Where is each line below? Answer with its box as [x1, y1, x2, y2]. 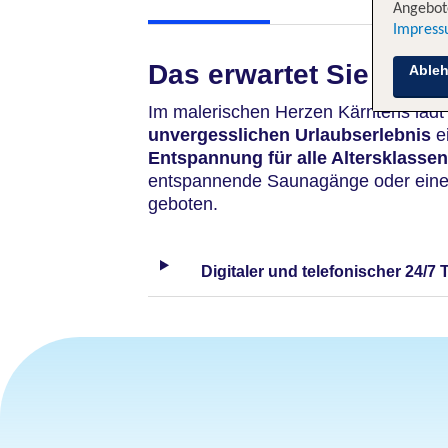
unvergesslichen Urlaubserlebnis [148, 125, 431, 145]
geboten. [148, 194, 218, 214]
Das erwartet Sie [148, 59, 369, 90]
